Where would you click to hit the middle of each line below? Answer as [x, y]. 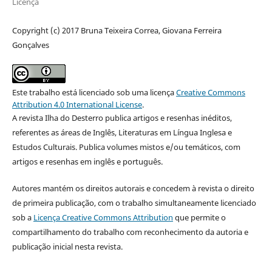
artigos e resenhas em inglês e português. [88, 162]
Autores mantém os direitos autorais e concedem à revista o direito [133, 189]
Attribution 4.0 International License [77, 105]
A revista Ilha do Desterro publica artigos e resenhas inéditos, [122, 118]
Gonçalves [30, 45]
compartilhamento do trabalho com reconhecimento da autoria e [130, 232]
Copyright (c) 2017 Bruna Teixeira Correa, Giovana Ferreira [117, 31]
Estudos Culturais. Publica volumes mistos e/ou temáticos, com [126, 147]
